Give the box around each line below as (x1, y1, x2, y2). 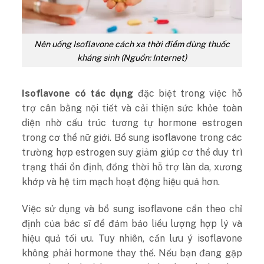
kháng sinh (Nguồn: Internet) (77, 52, 187, 62)
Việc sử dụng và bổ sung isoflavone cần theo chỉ (22, 203, 242, 215)
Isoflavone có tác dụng (22, 88, 134, 100)
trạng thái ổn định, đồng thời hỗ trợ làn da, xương (22, 161, 242, 173)
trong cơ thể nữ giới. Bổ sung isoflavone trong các (22, 132, 242, 144)
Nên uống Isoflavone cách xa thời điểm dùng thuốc (34, 38, 230, 49)
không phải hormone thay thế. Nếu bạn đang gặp (22, 247, 242, 259)
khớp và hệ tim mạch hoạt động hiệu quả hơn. (22, 176, 223, 188)
